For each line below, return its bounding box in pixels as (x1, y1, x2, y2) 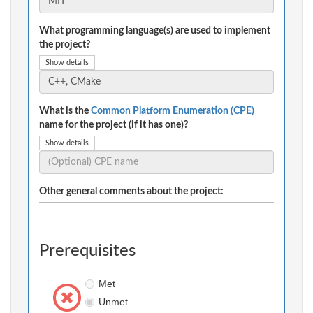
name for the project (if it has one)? (39, 120, 188, 131)
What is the (39, 106, 91, 117)
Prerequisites (39, 242, 136, 260)
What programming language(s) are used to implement (39, 26, 270, 36)
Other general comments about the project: (39, 187, 224, 197)
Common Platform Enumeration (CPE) (91, 106, 254, 117)
